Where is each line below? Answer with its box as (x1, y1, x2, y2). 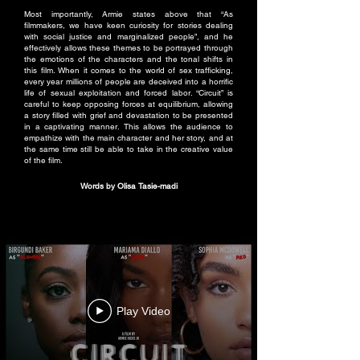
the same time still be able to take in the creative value (24, 144, 233, 154)
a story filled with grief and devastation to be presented (24, 110, 233, 121)
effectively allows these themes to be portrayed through (24, 43, 233, 53)
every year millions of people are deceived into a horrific (24, 76, 233, 87)
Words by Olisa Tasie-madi (80, 181, 178, 191)
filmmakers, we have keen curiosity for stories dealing (24, 20, 233, 31)
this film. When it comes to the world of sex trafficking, (24, 65, 233, 76)
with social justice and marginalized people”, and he (24, 31, 233, 42)
